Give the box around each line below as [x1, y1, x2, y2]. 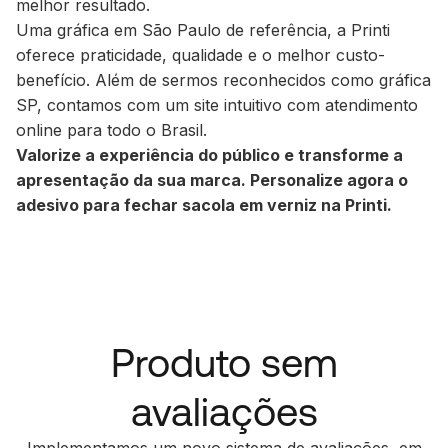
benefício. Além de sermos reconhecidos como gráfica [16, 69, 431, 90]
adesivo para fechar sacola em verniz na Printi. [16, 194, 392, 215]
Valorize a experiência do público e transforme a [16, 144, 403, 165]
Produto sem [110, 339, 338, 385]
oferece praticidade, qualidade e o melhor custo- [16, 44, 385, 65]
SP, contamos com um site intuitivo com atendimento [16, 94, 418, 115]
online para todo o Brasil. [16, 119, 207, 140]
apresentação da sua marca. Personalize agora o [16, 169, 408, 190]
